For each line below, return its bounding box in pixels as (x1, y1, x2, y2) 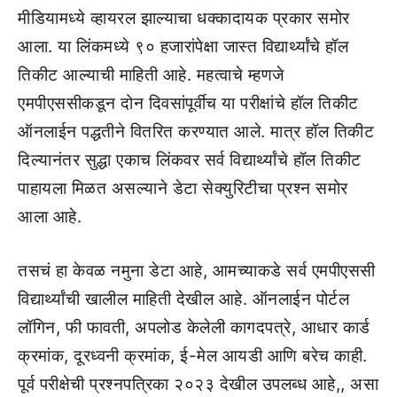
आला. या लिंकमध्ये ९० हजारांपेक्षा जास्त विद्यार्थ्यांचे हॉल (18, 36, 348, 57)
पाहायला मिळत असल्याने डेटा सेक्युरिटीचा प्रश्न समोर (18, 178, 348, 198)
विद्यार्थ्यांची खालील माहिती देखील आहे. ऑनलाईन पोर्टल (18, 288, 349, 309)
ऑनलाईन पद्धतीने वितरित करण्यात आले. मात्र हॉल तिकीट (18, 121, 374, 142)
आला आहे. (18, 206, 82, 227)
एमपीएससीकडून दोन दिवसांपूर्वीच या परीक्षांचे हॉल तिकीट (18, 93, 359, 113)
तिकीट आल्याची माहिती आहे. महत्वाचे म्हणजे (18, 65, 284, 85)
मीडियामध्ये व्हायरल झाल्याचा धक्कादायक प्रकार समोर (18, 8, 350, 28)
